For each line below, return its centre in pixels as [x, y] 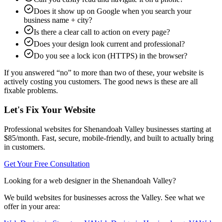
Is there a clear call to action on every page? [102, 32]
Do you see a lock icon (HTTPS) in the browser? [111, 56]
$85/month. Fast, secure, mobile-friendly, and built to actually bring [109, 138]
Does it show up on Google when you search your [112, 11]
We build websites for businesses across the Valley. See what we [104, 197]
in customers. [25, 147]
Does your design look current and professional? [109, 44]
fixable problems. [31, 91]
